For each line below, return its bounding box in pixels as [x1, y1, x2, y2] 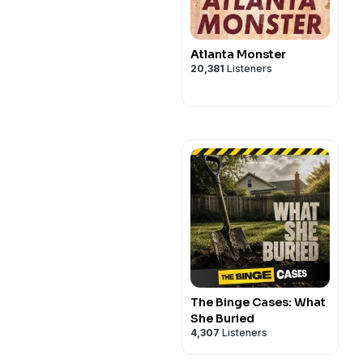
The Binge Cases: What [190, 295, 326, 310]
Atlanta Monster [190, 47, 286, 62]
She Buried [190, 311, 254, 326]
